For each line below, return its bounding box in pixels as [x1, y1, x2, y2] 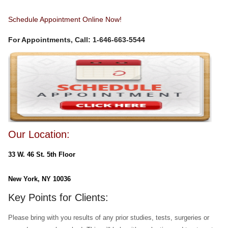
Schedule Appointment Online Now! [8, 15, 122, 23]
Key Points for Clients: [8, 192, 108, 203]
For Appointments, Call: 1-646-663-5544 [8, 36, 145, 44]
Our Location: [8, 129, 70, 140]
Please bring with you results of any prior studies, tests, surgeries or [8, 214, 209, 221]
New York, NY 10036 [8, 175, 71, 183]
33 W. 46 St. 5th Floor [8, 151, 75, 158]
